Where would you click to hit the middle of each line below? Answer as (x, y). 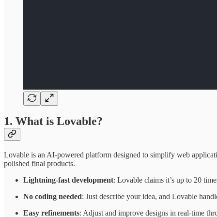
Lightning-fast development (68, 180)
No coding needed (53, 197)
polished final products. (39, 164)
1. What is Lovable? (53, 121)
